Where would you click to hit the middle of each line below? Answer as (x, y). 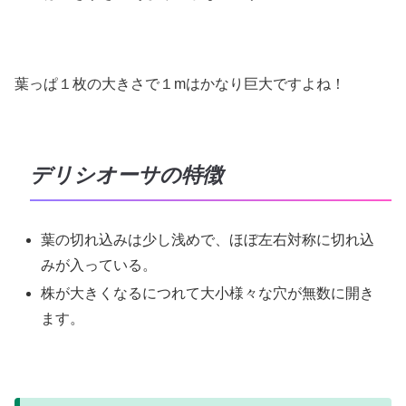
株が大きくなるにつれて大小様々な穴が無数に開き (208, 293)
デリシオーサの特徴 (126, 176)
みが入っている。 (99, 265)
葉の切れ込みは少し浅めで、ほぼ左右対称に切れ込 (208, 239)
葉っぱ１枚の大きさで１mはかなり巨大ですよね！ (180, 84)
